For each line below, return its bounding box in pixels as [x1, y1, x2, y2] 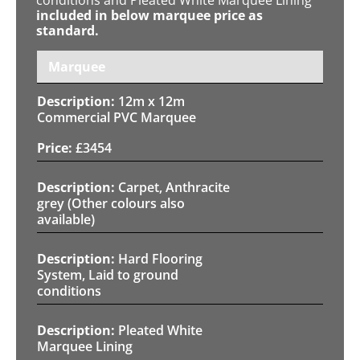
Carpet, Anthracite [118, 178, 230, 196]
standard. [36, 21, 99, 39]
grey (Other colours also [37, 194, 185, 212]
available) [37, 210, 95, 228]
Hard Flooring [118, 249, 202, 268]
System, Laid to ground [37, 265, 178, 284]
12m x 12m [118, 92, 185, 110]
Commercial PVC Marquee [37, 108, 196, 126]
